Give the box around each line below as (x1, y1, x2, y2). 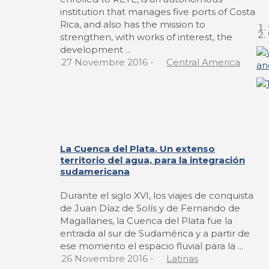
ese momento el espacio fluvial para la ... (60, 240, 243, 252)
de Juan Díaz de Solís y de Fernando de (60, 202, 240, 214)
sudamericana (60, 166, 130, 178)
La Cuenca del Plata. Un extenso (60, 143, 215, 155)
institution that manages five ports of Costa (60, 6, 255, 18)
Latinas (166, 253, 198, 265)
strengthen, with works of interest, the (60, 31, 232, 43)
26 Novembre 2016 (61, 253, 148, 265)
